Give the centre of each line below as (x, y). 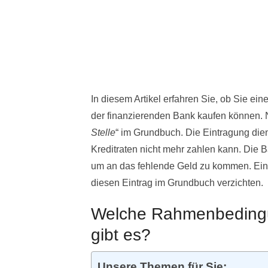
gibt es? (121, 234)
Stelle (103, 132)
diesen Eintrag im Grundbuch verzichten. (177, 182)
